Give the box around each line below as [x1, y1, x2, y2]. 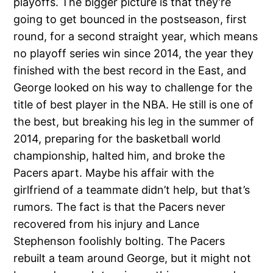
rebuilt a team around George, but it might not [13, 251, 252, 264]
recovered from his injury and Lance [13, 217, 200, 230]
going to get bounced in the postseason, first [13, 12, 247, 26]
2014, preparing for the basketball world [13, 132, 221, 145]
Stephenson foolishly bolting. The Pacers [13, 234, 225, 247]
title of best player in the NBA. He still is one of [13, 97, 254, 111]
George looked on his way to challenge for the [13, 80, 253, 94]
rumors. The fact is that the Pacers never [13, 200, 226, 213]
